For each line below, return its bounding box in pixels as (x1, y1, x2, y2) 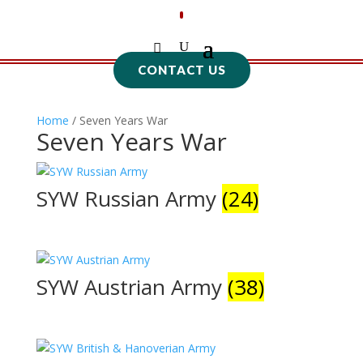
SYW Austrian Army (36, 272, 228, 302)
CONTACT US (137, 62, 226, 77)
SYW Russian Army (36, 184, 222, 213)
